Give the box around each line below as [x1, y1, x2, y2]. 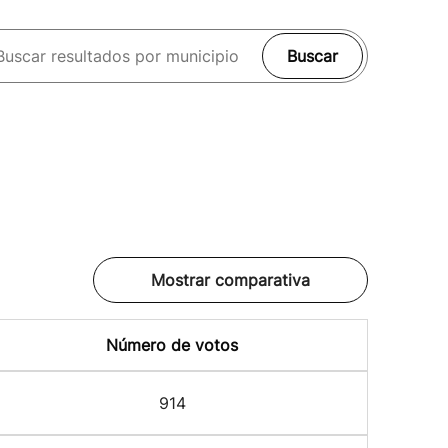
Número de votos [106, 335, 238, 355]
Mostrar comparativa [151, 270, 310, 290]
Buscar [287, 46, 338, 66]
